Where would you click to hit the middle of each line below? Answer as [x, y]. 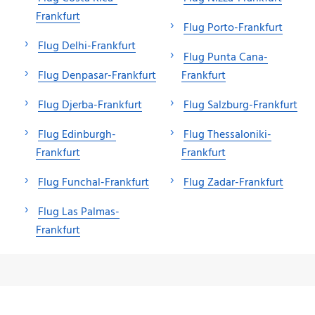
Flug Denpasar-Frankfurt [97, 76]
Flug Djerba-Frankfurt [90, 105]
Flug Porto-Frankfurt [233, 28]
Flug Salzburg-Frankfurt [240, 105]
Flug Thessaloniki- [227, 135]
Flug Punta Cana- [226, 57]
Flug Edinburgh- [77, 135]
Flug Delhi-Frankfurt [87, 46]
